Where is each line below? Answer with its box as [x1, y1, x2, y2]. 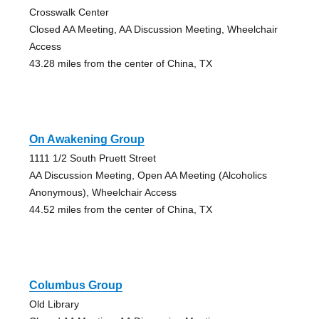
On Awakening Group [28, 132, 145, 145]
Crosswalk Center [28, 6, 109, 18]
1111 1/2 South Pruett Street [28, 152, 156, 164]
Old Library [28, 298, 79, 310]
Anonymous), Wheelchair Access [28, 186, 177, 198]
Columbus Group [28, 278, 122, 291]
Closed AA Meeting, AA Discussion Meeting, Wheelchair [28, 23, 278, 35]
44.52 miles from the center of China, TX [28, 203, 212, 215]
